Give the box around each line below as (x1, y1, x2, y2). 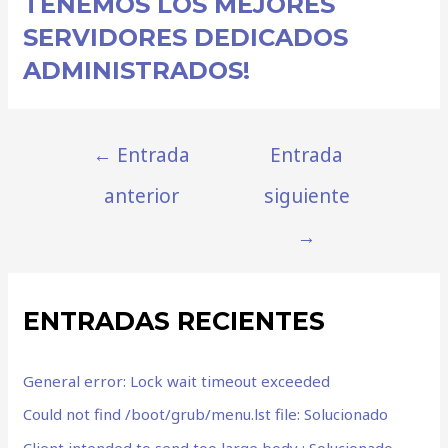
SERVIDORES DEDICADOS (23, 22, 349, 52)
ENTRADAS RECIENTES (23, 306, 326, 337)
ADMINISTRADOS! (23, 55, 251, 85)
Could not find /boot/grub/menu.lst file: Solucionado (23, 404, 389, 425)
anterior (103, 181, 179, 209)
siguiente (263, 181, 350, 209)
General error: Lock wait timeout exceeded (23, 370, 331, 391)
